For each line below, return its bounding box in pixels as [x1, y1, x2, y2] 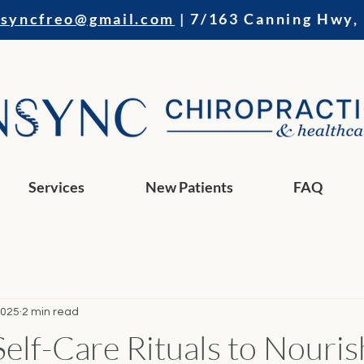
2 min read [22, 305, 79, 318]
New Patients [145, 178, 233, 196]
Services [28, 178, 84, 196]
